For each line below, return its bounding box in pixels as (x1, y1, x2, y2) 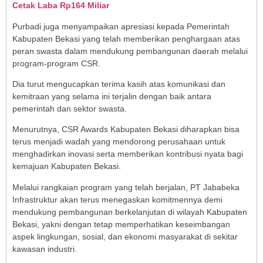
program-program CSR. (12, 58, 100, 68)
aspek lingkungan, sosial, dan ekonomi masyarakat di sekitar (12, 231, 238, 241)
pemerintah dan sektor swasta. (12, 104, 127, 114)
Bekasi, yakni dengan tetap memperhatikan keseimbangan (12, 219, 230, 229)
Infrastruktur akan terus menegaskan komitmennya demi (12, 194, 222, 204)
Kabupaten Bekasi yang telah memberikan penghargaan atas (12, 33, 240, 43)
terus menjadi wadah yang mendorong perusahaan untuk (12, 137, 225, 147)
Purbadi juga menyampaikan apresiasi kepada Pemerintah (12, 21, 230, 31)
